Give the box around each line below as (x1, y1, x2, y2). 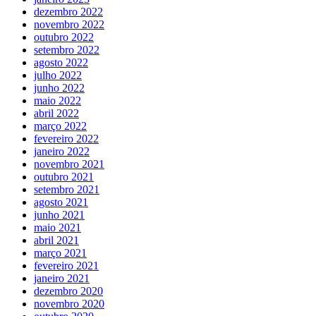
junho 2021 (34, 208, 85, 221)
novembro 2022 (34, 18, 104, 30)
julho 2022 (34, 68, 82, 81)
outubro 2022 (34, 30, 94, 43)
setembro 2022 (34, 43, 99, 56)
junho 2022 (34, 81, 85, 94)
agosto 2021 (34, 195, 88, 208)
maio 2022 (34, 94, 81, 107)
